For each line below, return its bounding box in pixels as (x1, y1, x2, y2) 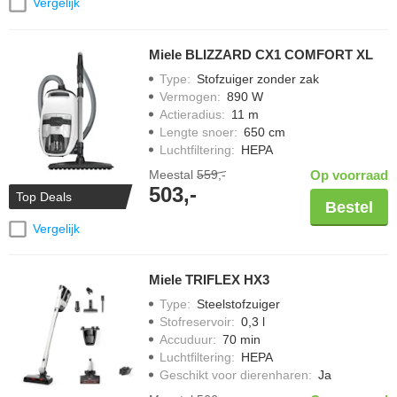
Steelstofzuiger (197, 297, 280, 312)
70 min (222, 332, 261, 347)
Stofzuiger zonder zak (197, 71, 319, 86)
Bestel (325, 198, 373, 216)
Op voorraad (310, 167, 388, 183)
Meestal (149, 167, 197, 182)
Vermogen (160, 89, 217, 104)
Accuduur (160, 332, 213, 347)
